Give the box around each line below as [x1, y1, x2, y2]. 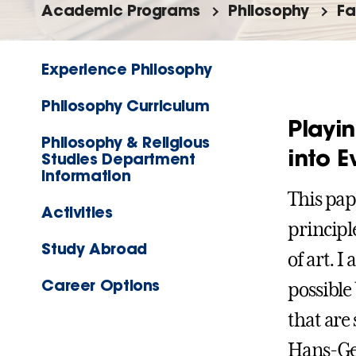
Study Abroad [41, 238, 147, 259]
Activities [41, 202, 113, 222]
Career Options [41, 275, 160, 296]
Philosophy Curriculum [41, 95, 210, 116]
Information [41, 165, 131, 186]
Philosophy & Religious [41, 132, 210, 153]
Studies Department [41, 149, 195, 169]
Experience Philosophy [41, 59, 212, 79]
